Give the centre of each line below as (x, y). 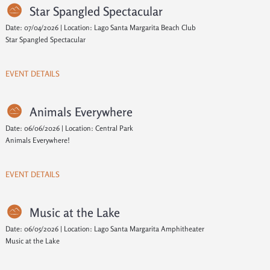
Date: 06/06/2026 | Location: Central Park (69, 128)
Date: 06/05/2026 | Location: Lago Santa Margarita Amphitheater (105, 229)
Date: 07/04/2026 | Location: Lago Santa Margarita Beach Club (100, 27)
